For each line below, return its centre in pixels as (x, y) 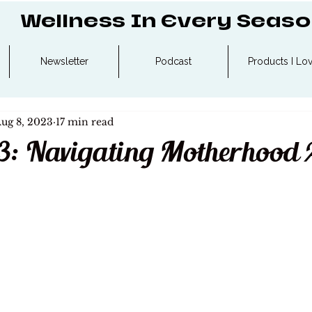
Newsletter (64, 61)
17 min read (85, 122)
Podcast (173, 61)
